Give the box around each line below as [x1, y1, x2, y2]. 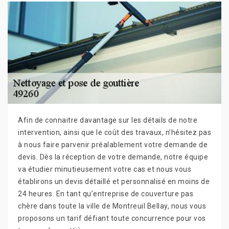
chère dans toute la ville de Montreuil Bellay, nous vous [18, 202, 206, 211]
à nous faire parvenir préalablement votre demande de [18, 141, 208, 149]
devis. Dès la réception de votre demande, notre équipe [18, 153, 208, 162]
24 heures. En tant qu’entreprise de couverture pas [18, 190, 193, 198]
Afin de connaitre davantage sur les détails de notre [18, 116, 197, 125]
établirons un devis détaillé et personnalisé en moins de [18, 177, 210, 186]
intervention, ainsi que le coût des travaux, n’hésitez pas [18, 128, 211, 137]
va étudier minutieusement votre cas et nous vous [18, 165, 191, 174]
